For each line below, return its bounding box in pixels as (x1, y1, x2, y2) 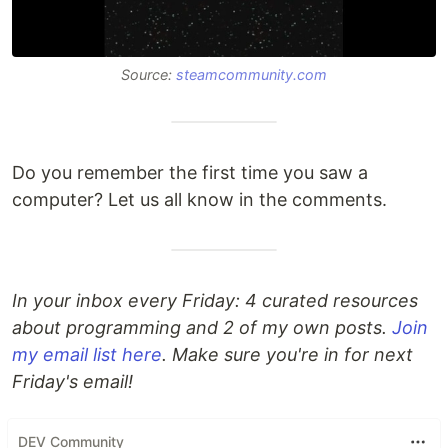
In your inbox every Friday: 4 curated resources (12, 289, 418, 311)
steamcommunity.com (176, 65, 327, 83)
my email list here (12, 343, 162, 365)
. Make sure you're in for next (162, 343, 413, 365)
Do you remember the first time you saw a (12, 161, 368, 183)
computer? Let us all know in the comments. (12, 188, 387, 210)
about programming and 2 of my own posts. (12, 316, 392, 338)
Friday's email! (12, 370, 133, 392)
